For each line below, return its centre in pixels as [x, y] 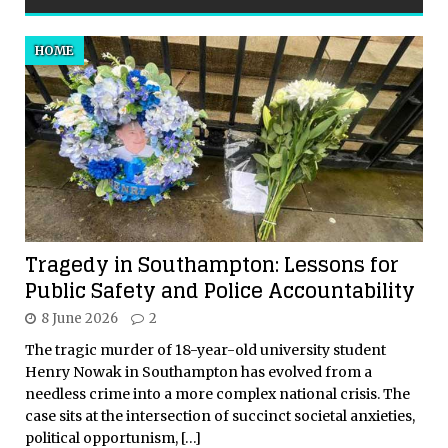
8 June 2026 [79, 319]
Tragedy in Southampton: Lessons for [212, 265]
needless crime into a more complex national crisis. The [217, 394]
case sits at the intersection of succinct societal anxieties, [220, 416]
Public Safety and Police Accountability [220, 291]
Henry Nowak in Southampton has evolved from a [198, 372]
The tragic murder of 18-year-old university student [205, 350]
